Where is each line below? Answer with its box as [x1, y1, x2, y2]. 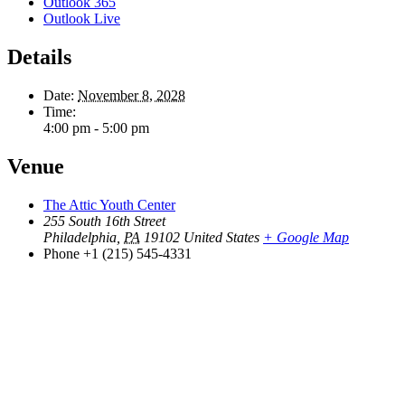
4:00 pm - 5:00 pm [43, 120, 149, 137]
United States [184, 229, 259, 245]
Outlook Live [43, 11, 120, 27]
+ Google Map [263, 229, 349, 245]
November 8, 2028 [78, 88, 185, 104]
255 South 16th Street [43, 212, 165, 229]
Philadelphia [43, 229, 117, 245]
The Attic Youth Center [43, 196, 175, 212]
